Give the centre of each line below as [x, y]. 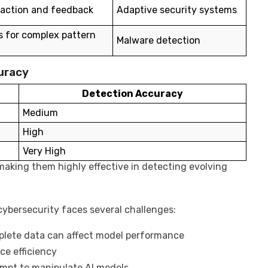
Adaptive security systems [177, 10]
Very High [44, 151]
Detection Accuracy [133, 94]
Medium [40, 113]
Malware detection [159, 40]
